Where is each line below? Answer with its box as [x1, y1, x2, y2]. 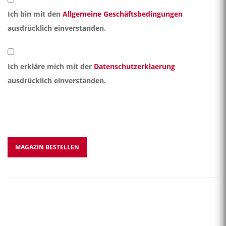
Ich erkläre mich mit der [8, 61, 94, 71]
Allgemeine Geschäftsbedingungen [63, 9, 183, 19]
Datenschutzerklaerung [94, 61, 175, 71]
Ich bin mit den [8, 9, 63, 19]
